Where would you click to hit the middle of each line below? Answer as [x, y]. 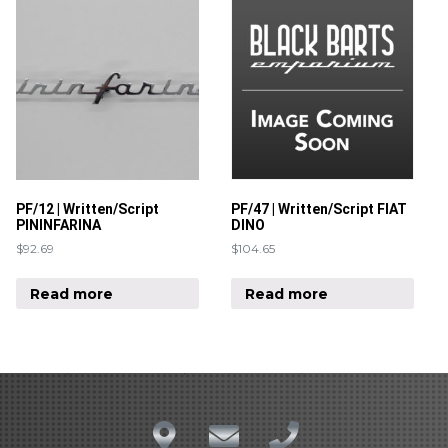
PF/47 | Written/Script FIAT [319, 209]
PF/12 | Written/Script [87, 209]
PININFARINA [58, 225]
